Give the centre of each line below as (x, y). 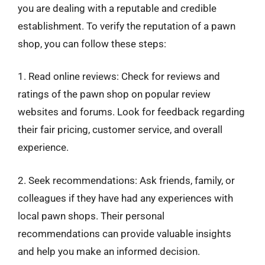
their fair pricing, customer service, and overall (120, 130)
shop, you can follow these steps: (92, 43)
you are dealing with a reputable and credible (117, 8)
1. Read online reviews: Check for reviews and (119, 76)
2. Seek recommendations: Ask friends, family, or (126, 180)
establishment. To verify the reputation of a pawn (127, 26)
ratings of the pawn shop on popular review (114, 94)
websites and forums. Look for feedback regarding (131, 112)
